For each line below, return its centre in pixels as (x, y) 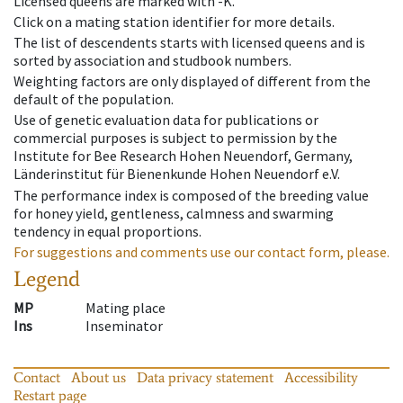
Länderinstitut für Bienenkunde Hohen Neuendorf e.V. (177, 174)
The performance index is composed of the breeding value (191, 195)
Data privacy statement (205, 377)
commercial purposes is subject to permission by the (175, 138)
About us (99, 377)
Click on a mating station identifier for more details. (174, 21)
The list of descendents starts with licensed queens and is (189, 42)
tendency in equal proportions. (107, 231)
